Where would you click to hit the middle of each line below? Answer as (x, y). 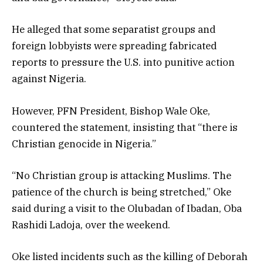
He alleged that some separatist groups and (114, 30)
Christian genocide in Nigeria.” (84, 144)
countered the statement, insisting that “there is (125, 127)
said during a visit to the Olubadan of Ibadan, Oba (127, 208)
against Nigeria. (49, 79)
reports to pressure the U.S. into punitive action (123, 63)
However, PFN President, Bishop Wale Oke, (111, 111)
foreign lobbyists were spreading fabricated (114, 46)
